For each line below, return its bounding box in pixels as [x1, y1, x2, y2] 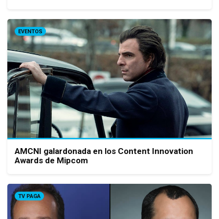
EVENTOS [18, 28, 43, 35]
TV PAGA [18, 193, 41, 199]
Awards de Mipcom [15, 155, 88, 165]
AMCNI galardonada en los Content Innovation [15, 146, 193, 156]
